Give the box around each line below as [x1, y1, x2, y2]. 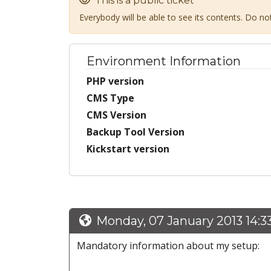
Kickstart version [87, 142, 169, 156]
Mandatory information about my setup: [77, 239, 260, 253]
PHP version [87, 74, 144, 88]
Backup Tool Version [87, 125, 184, 139]
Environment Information [87, 54, 241, 69]
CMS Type [87, 91, 134, 105]
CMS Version [87, 108, 146, 122]
